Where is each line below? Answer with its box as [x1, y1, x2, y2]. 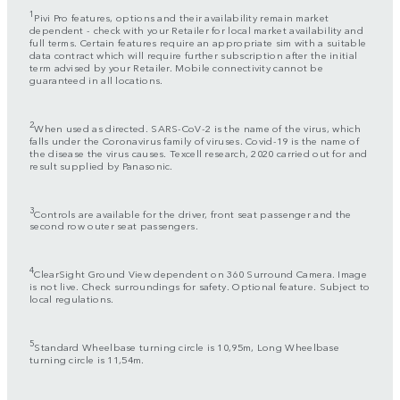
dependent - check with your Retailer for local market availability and [29, 22, 363, 37]
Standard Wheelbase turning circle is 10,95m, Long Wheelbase [34, 338, 340, 354]
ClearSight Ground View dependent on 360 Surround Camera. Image [34, 266, 367, 280]
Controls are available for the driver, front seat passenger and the [34, 205, 352, 221]
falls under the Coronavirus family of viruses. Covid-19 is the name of [29, 132, 359, 147]
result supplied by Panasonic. [29, 157, 173, 172]
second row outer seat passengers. [29, 218, 198, 233]
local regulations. [29, 291, 114, 305]
